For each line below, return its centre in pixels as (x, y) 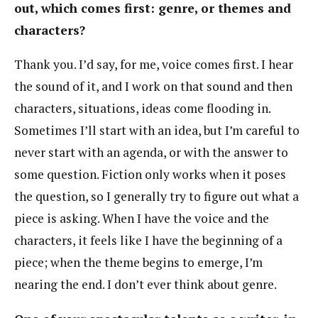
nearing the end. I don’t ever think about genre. (146, 285)
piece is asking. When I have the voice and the (142, 219)
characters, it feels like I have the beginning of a (148, 241)
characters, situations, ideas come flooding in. (142, 109)
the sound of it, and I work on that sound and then (153, 87)
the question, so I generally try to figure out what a (157, 197)
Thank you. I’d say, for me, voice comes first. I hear (154, 65)
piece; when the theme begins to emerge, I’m (138, 263)
